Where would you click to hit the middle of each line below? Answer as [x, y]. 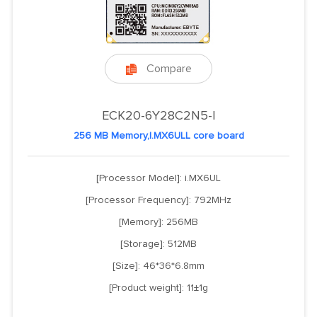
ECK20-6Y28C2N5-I [158, 116]
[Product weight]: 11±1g [158, 288]
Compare [169, 68]
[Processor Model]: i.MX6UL [158, 178]
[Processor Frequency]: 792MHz [158, 200]
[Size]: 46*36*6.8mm [158, 266]
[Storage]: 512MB [158, 244]
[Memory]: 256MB [158, 222]
